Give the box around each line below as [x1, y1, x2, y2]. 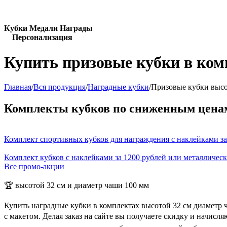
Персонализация [4, 33, 72, 42]
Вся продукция [33, 83, 86, 92]
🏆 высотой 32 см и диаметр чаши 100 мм [4, 180, 149, 190]
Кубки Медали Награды [4, 24, 93, 33]
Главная [4, 83, 31, 92]
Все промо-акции [4, 162, 64, 171]
